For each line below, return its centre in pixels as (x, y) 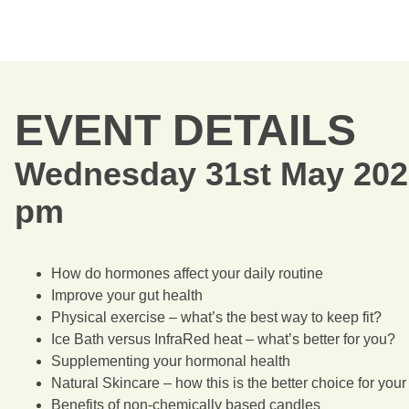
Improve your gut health (126, 295)
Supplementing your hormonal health (170, 361)
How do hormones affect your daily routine (187, 273)
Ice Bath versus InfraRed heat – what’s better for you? (223, 339)
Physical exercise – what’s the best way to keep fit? (216, 317)
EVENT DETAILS (185, 130)
